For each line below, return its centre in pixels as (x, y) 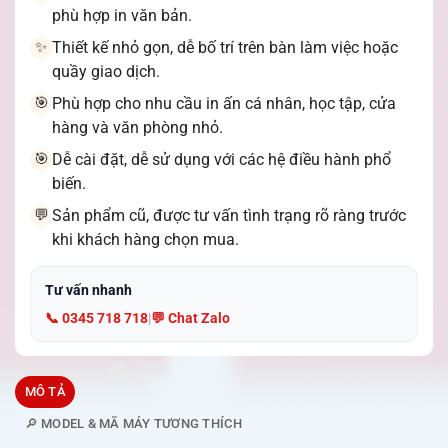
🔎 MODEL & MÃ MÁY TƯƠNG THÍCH (133, 423)
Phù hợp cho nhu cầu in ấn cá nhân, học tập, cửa (224, 103)
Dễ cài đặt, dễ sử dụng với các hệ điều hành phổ (221, 159)
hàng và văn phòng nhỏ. (137, 127)
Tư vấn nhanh (88, 289)
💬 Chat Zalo (190, 317)
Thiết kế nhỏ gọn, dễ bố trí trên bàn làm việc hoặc (225, 47)
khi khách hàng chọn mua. (145, 239)
